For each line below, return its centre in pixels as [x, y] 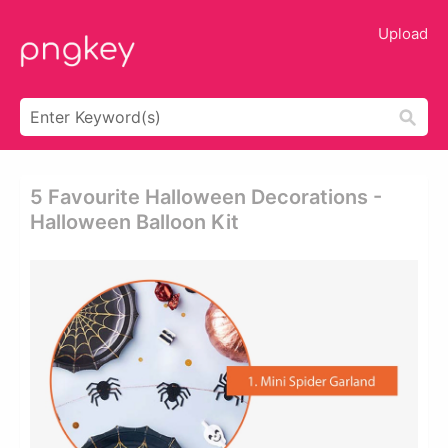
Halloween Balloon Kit [134, 222]
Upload [403, 33]
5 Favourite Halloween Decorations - [206, 197]
